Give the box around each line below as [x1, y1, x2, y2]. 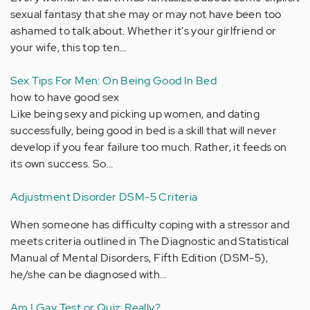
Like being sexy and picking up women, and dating [10, 107, 260, 121]
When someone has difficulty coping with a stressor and [10, 217, 290, 232]
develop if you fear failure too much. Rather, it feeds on [10, 140, 287, 154]
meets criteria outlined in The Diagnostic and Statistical [10, 234, 289, 248]
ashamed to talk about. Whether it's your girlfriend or [10, 24, 277, 38]
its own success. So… [10, 156, 113, 171]
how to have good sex [10, 90, 119, 104]
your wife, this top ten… [10, 40, 127, 55]
